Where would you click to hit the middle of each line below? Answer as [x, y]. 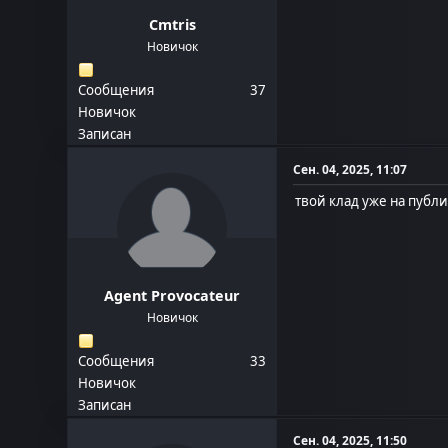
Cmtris [172, 25]
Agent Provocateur [172, 296]
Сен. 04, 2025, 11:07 [350, 170]
